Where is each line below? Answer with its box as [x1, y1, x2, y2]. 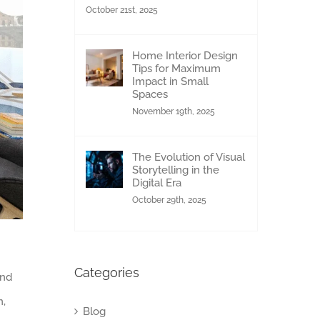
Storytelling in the [131, 164, 219, 176]
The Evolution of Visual [131, 151, 245, 164]
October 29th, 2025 [131, 195, 206, 205]
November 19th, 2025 [131, 106, 215, 116]
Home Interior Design [131, 49, 238, 62]
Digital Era [131, 176, 181, 189]
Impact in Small [131, 75, 209, 88]
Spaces [131, 88, 168, 101]
